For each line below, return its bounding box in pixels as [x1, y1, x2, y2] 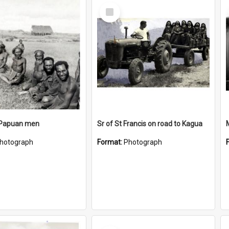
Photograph [124, 138, 162, 146]
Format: [97, 138, 124, 146]
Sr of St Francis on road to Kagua [97, 120, 202, 128]
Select [102, 2, 124, 11]
